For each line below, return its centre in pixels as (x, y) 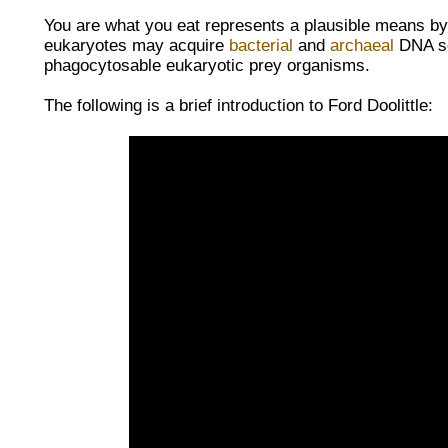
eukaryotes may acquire (136, 45)
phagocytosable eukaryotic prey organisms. (207, 65)
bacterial (261, 45)
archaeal (362, 45)
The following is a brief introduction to (186, 105)
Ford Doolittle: (380, 105)
